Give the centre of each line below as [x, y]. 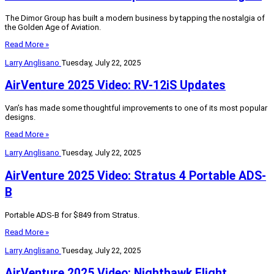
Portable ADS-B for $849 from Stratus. [72, 215]
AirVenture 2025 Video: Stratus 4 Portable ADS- [135, 176]
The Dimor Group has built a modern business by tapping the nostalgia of [135, 18]
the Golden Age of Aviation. [53, 28]
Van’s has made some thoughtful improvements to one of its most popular [136, 108]
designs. [20, 117]
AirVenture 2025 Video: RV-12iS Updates [115, 86]
